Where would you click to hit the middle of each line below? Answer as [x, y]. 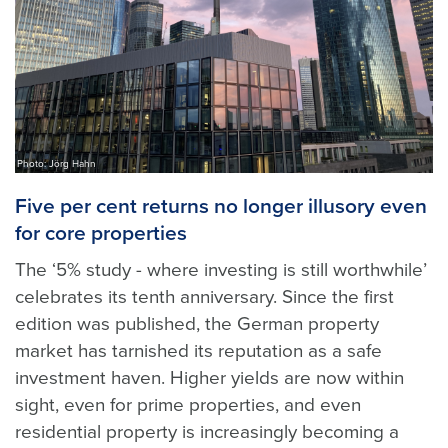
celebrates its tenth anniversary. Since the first [204, 296]
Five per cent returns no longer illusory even [221, 206]
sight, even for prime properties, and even [188, 404]
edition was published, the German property [197, 323]
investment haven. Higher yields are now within [209, 377]
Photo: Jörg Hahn [56, 163]
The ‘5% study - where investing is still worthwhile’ [221, 269]
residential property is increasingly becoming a [207, 431]
